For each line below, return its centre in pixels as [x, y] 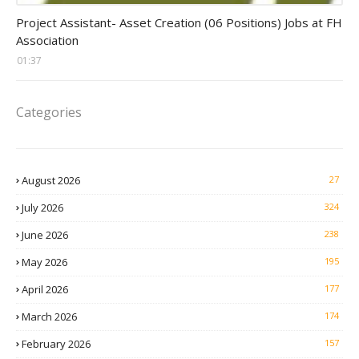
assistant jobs [57, 12]
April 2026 [45, 290]
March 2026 [49, 317]
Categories [49, 113]
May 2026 [44, 262]
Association [47, 40]
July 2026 [42, 208]
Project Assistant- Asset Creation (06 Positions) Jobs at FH [179, 23]
